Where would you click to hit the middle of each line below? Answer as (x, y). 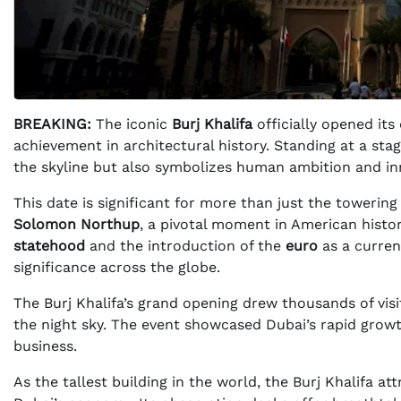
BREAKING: (52, 124)
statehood (49, 246)
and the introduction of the (185, 246)
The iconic (132, 124)
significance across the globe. (117, 268)
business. (45, 346)
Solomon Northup (77, 225)
